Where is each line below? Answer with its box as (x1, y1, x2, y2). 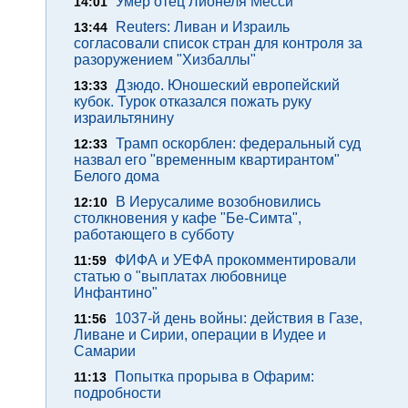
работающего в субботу (74, 227, 234, 242)
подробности (74, 385, 161, 401)
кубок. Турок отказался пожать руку (74, 94, 311, 109)
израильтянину (74, 110, 174, 126)
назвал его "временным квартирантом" (74, 152, 340, 168)
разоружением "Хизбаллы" (74, 52, 256, 67)
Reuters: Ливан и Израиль (116, 19, 290, 35)
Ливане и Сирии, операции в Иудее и (74, 327, 326, 342)
